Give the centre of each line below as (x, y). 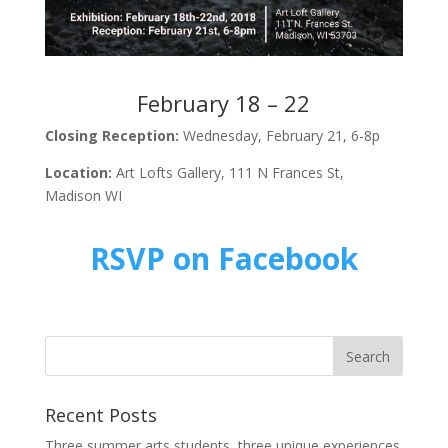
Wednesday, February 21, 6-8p (281, 135)
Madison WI (83, 195)
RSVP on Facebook (223, 258)
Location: (80, 172)
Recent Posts (100, 414)
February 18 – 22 (224, 102)
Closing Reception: (113, 135)
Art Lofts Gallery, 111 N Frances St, (229, 172)
